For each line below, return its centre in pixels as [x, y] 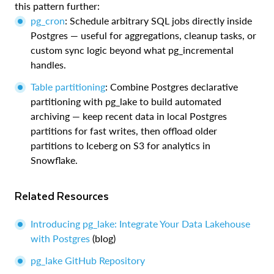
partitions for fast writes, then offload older [124, 130]
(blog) [103, 238]
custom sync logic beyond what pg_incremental [132, 50]
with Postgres [60, 238]
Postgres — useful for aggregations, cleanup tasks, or [143, 35]
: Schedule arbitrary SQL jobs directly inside [158, 20]
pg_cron [48, 20]
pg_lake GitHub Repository [88, 260]
